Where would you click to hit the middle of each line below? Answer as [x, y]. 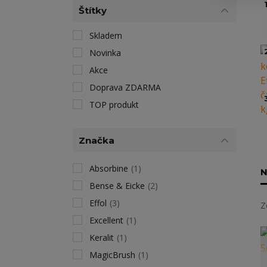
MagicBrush [112, 255]
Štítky [93, 10]
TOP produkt [114, 105]
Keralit [102, 237]
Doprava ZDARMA [125, 87]
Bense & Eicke [117, 186]
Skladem [106, 35]
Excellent [106, 220]
